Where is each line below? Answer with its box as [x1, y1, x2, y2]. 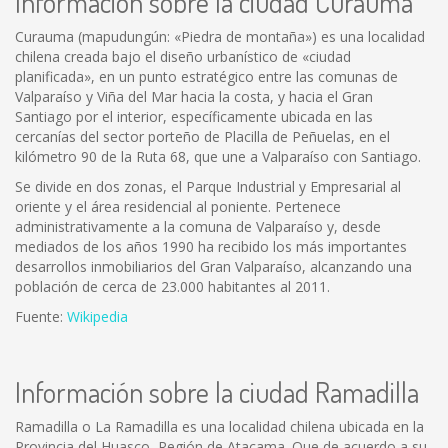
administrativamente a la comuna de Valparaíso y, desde [15, 217, 381, 236]
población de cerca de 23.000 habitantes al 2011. [15, 277, 330, 296]
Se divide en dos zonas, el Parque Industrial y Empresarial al [15, 177, 401, 196]
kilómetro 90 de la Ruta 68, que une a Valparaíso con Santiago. [15, 147, 421, 166]
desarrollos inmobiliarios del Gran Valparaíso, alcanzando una [15, 257, 412, 276]
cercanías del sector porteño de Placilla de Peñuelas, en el [15, 127, 390, 146]
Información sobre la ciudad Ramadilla [15, 374, 419, 410]
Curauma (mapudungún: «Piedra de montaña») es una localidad [15, 27, 425, 46]
